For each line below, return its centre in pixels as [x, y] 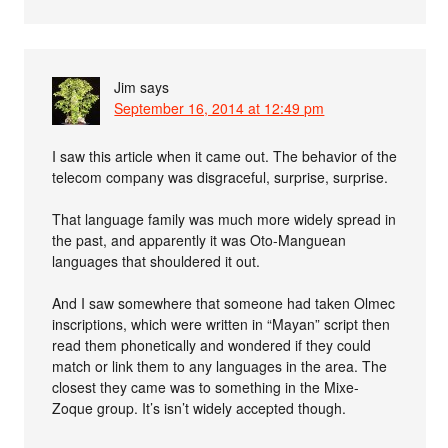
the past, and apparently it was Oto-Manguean [199, 239]
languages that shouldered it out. [156, 260]
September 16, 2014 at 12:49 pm [219, 107]
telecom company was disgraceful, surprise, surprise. [220, 176]
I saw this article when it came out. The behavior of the [225, 155]
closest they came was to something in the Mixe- [206, 386]
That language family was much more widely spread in [224, 218]
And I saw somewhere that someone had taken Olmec [224, 302]
